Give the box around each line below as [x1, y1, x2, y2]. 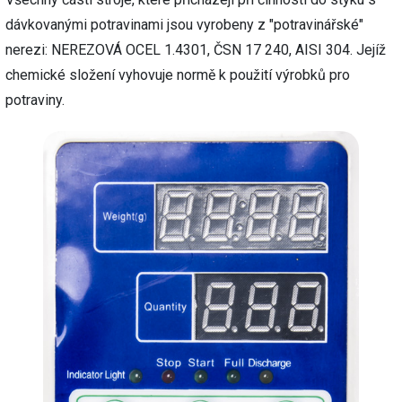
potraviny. [5, 92, 65, 109]
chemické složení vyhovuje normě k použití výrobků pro [5, 66, 350, 84]
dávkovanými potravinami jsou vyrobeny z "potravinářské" [5, 16, 363, 34]
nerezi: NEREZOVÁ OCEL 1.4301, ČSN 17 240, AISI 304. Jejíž [5, 41, 386, 59]
